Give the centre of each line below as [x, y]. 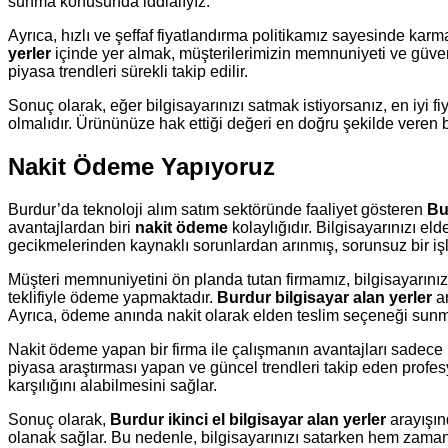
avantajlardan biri [71, 228]
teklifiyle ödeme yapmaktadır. [112, 298]
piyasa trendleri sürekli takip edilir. [128, 72]
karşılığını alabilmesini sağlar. [112, 386]
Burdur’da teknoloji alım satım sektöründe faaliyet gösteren [217, 210]
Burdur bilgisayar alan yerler [324, 298]
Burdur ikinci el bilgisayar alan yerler [248, 420]
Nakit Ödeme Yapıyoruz [141, 167]
